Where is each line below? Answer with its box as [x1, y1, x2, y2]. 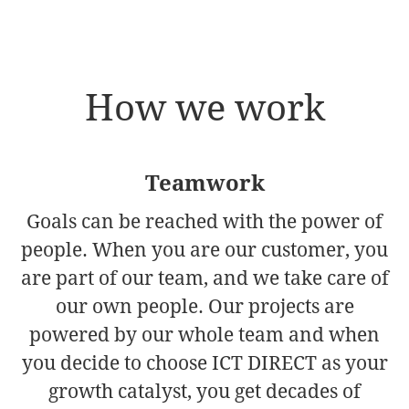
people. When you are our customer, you [21, 238, 388, 261]
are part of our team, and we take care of [20, 267, 389, 289]
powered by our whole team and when [29, 323, 380, 346]
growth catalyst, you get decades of [48, 380, 361, 403]
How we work [84, 87, 325, 130]
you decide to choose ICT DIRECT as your [21, 351, 388, 374]
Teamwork [144, 171, 265, 196]
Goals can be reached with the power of [26, 210, 383, 233]
